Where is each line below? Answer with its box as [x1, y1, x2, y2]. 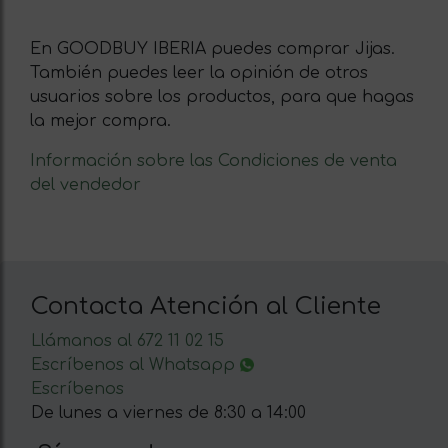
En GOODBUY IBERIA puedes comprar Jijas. [30, 39, 395, 58]
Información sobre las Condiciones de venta [30, 151, 397, 170]
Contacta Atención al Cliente [31, 292, 381, 320]
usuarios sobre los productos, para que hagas [30, 87, 414, 106]
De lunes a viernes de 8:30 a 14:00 [31, 403, 306, 422]
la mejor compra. [30, 111, 171, 130]
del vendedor [30, 175, 141, 194]
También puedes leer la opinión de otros [30, 63, 368, 82]
